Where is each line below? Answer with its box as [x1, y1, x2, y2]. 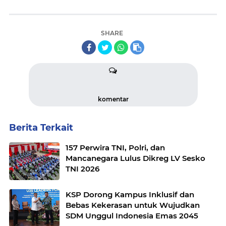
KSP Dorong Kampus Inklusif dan [66, 189, 194, 199]
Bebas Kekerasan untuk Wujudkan [66, 200, 200, 210]
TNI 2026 [66, 163, 99, 174]
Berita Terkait [9, 122, 73, 133]
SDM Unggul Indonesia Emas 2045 [66, 210, 198, 220]
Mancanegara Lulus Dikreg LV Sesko [66, 153, 205, 163]
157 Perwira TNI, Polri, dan [66, 142, 165, 152]
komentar [97, 95, 129, 103]
